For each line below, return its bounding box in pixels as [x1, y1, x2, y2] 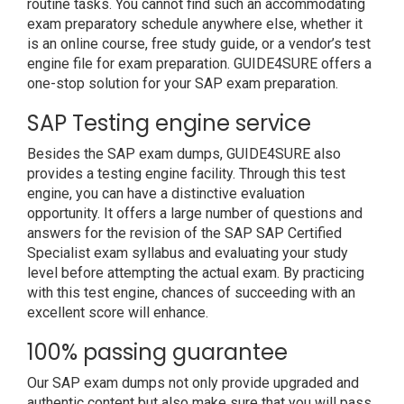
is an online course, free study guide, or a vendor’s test [27, 35, 371, 52]
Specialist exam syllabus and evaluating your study [27, 244, 348, 262]
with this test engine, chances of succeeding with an [27, 284, 355, 301]
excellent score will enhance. [27, 304, 208, 321]
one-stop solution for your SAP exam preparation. [27, 75, 338, 92]
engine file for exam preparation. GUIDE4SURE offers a [27, 55, 372, 72]
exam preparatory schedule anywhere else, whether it [27, 15, 363, 32]
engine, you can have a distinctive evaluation [27, 185, 305, 202]
